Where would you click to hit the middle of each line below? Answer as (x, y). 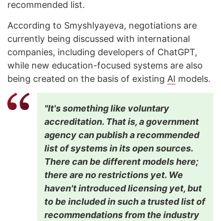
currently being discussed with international (99, 39)
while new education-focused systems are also (105, 66)
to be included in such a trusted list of (125, 202)
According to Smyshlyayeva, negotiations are (102, 26)
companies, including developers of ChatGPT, (102, 52)
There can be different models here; (121, 162)
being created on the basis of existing (87, 79)
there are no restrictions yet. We (114, 175)
